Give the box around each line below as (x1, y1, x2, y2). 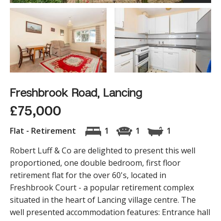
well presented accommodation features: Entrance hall (10, 207, 210, 218)
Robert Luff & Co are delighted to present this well (10, 145, 195, 156)
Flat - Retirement (10, 125, 78, 137)
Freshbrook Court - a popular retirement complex (10, 182, 194, 193)
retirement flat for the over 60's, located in (10, 170, 166, 181)
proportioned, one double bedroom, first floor (10, 157, 181, 169)
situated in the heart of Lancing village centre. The (10, 194, 196, 206)
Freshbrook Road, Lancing (10, 85, 142, 100)
